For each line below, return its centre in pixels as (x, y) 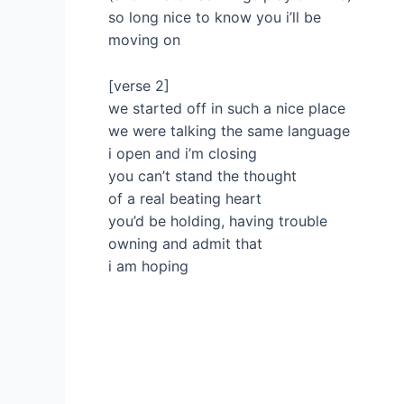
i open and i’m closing (183, 153)
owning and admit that (185, 243)
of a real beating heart (185, 198)
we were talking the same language (229, 130)
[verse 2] (139, 85)
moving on (144, 40)
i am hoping (148, 266)
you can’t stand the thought (202, 175)
